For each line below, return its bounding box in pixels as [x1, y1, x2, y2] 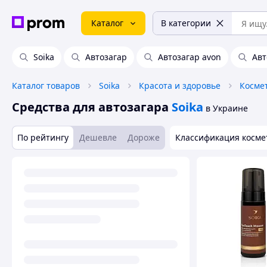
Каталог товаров [12, 80, 80, 91]
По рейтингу [17, 132, 69, 143]
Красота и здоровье [139, 80, 221, 91]
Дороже [128, 132, 160, 143]
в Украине [206, 103, 248, 114]
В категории [161, 17, 211, 29]
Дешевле [79, 132, 117, 143]
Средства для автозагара [12, 99, 169, 115]
